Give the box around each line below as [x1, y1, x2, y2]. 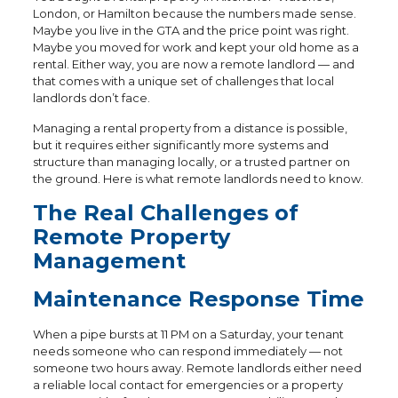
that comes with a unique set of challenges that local [32, 74, 334, 88]
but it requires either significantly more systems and [32, 138, 329, 152]
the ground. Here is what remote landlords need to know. [32, 171, 363, 186]
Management [32, 248, 186, 274]
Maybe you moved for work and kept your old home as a [32, 40, 359, 54]
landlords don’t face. [32, 91, 150, 105]
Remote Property [32, 224, 230, 250]
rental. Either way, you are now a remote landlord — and [32, 57, 354, 71]
